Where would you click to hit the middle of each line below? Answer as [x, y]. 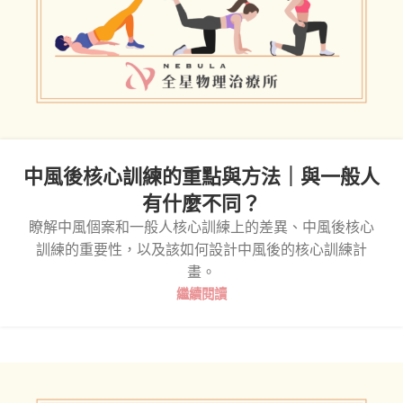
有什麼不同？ [201, 203]
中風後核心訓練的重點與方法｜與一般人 [201, 176]
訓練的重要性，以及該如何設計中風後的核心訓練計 [201, 250]
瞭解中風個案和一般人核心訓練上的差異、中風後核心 [201, 227]
